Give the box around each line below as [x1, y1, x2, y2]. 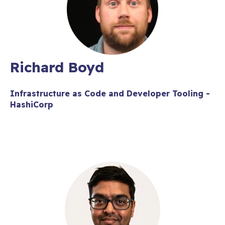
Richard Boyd [10, 58, 104, 76]
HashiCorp [10, 99, 53, 110]
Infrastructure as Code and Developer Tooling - [10, 88, 210, 99]
